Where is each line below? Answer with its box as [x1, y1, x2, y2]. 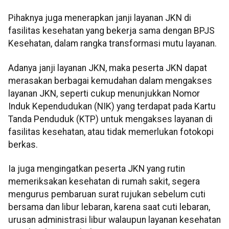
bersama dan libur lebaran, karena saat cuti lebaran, [8, 202, 210, 213]
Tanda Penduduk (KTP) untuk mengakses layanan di [8, 113, 213, 124]
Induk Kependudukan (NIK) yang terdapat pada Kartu [8, 101, 216, 111]
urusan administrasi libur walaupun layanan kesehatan [8, 215, 221, 225]
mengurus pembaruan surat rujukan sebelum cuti [8, 189, 205, 200]
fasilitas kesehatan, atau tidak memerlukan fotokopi [8, 126, 214, 137]
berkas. [8, 139, 38, 150]
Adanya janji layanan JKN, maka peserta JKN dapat [8, 62, 207, 73]
